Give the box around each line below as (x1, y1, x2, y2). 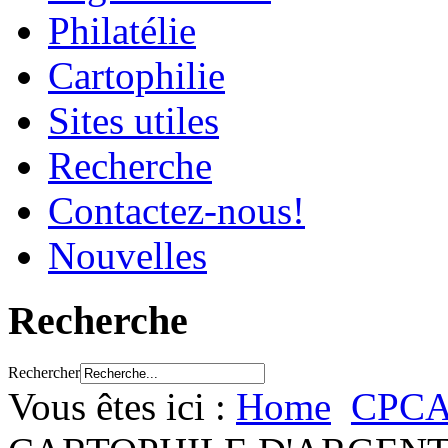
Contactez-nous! (48, 189, 305, 233)
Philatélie (48, 9, 196, 53)
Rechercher (8, 363, 80, 381)
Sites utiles (48, 99, 219, 143)
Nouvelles (48, 234, 207, 278)
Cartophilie (48, 54, 225, 98)
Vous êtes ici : (8, 384, 236, 428)
